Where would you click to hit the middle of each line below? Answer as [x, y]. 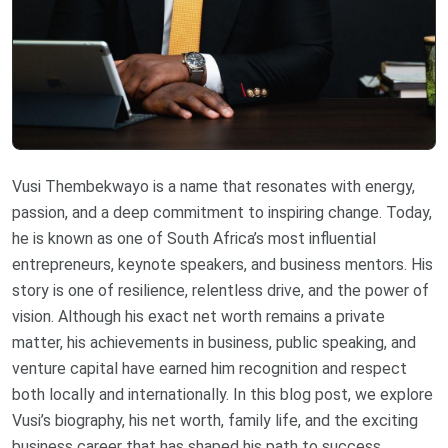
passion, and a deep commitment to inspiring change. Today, [222, 213]
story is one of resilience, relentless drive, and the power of [220, 291]
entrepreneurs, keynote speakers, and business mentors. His [222, 265]
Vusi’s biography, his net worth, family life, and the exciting [215, 421]
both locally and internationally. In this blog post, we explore [222, 395]
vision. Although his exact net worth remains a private [198, 317]
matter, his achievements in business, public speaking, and [214, 343]
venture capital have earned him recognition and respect [209, 369]
